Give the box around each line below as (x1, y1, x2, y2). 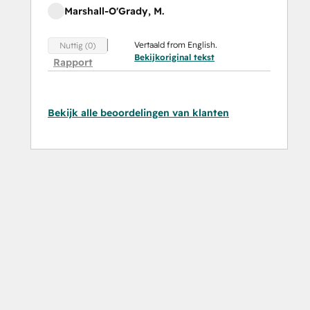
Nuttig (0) (60, 39, 95, 51)
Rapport (53, 55, 93, 69)
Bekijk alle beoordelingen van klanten (48, 106, 229, 119)
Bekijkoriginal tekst (134, 52, 215, 63)
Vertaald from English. (134, 39, 218, 51)
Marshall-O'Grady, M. (64, 5, 164, 18)
